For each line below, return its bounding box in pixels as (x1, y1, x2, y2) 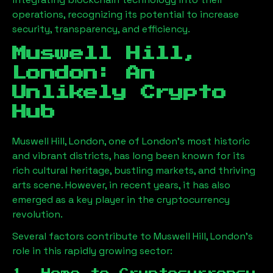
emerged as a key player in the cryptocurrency (12, 193, 230, 206)
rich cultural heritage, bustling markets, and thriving (12, 164, 255, 177)
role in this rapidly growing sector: (12, 244, 172, 257)
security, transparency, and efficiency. (12, 23, 190, 35)
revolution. (12, 208, 63, 221)
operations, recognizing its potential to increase (12, 8, 239, 21)
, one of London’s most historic (104, 135, 250, 147)
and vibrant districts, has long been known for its (12, 149, 245, 162)
